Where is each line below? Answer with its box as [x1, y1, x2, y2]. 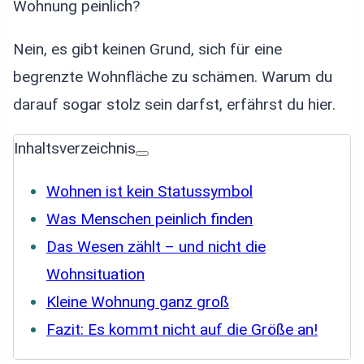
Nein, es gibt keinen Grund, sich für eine [13, 39, 282, 58]
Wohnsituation [46, 264, 145, 284]
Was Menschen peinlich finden [46, 209, 253, 228]
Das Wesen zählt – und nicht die [46, 236, 266, 256]
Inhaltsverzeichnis [14, 138, 136, 158]
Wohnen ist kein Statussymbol [46, 181, 253, 201]
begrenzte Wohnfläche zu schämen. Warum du [13, 67, 332, 86]
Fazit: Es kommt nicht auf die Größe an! [46, 319, 318, 339]
